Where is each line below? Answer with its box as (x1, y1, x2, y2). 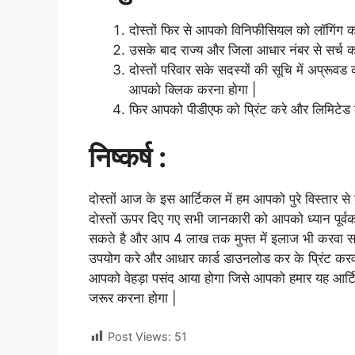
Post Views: (108, 330, 171, 343)
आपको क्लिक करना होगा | (129, 82, 257, 97)
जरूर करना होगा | (89, 289, 177, 306)
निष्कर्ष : (89, 139, 166, 174)
